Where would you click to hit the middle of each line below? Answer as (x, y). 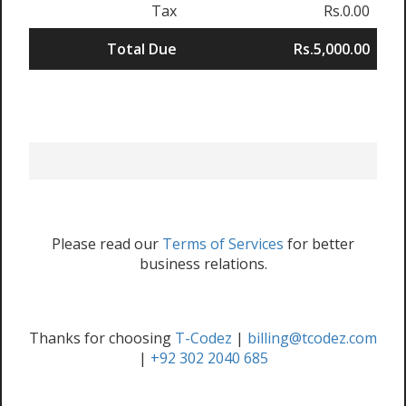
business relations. (203, 264)
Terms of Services (223, 244)
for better (319, 244)
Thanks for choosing (102, 338)
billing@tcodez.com (312, 338)
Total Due (142, 49)
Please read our (107, 244)
